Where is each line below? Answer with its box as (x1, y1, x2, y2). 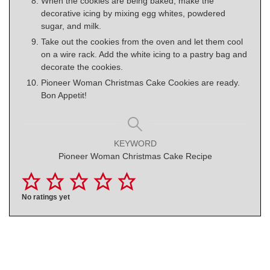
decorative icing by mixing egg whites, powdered (41, 8, 225, 18)
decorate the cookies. (41, 61, 123, 72)
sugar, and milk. (41, 20, 101, 31)
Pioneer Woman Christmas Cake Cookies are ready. (41, 77, 240, 87)
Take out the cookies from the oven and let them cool (41, 36, 243, 46)
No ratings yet (22, 193, 70, 201)
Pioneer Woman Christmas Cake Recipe (58, 151, 212, 161)
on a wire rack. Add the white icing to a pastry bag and (41, 49, 247, 59)
